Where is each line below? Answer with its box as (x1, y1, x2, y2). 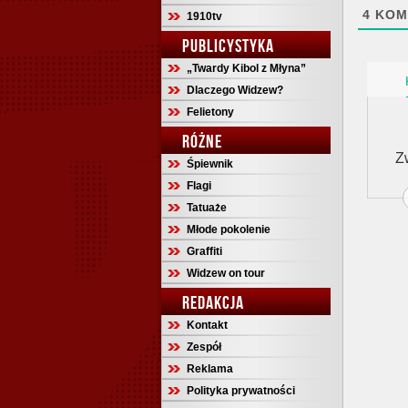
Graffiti (187, 245, 222, 258)
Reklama (187, 362, 233, 375)
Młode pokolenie (187, 223, 270, 236)
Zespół (187, 341, 221, 353)
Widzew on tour (187, 267, 265, 280)
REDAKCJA (182, 292, 244, 312)
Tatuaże (187, 201, 227, 214)
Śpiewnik (187, 158, 233, 170)
